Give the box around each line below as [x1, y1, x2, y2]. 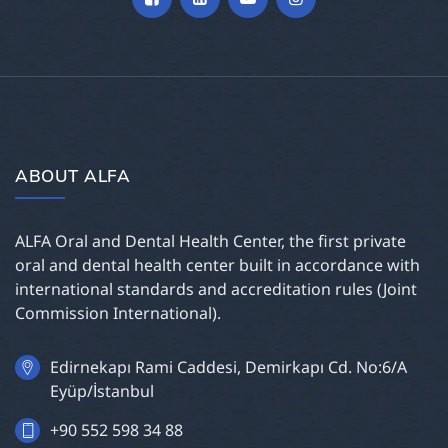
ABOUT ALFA [15, 165, 130, 187]
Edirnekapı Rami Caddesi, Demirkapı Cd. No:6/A [50, 356, 407, 379]
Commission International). [15, 302, 221, 325]
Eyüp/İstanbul [50, 380, 154, 403]
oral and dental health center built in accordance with [15, 254, 420, 277]
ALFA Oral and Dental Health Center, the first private [15, 230, 406, 253]
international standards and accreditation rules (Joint [15, 278, 417, 301]
